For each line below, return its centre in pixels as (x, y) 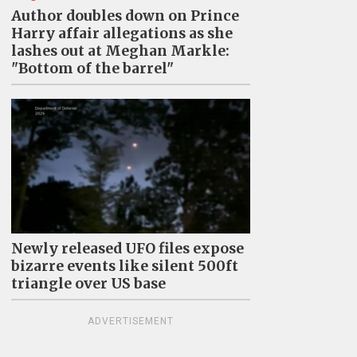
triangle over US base (88, 283)
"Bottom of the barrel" (92, 69)
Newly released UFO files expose (127, 248)
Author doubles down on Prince (125, 16)
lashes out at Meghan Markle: (120, 51)
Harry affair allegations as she (122, 33)
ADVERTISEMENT (130, 321)
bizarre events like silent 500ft (124, 266)
